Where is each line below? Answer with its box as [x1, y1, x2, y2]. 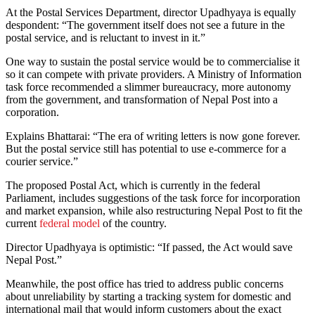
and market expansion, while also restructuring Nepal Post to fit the [6, 205, 302, 217]
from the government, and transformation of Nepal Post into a [6, 94, 278, 106]
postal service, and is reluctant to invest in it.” [6, 32, 205, 44]
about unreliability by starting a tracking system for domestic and [6, 290, 291, 303]
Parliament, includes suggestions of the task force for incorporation [6, 192, 300, 205]
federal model [39, 217, 100, 230]
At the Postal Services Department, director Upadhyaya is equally [6, 6, 296, 19]
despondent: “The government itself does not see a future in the [6, 19, 285, 32]
